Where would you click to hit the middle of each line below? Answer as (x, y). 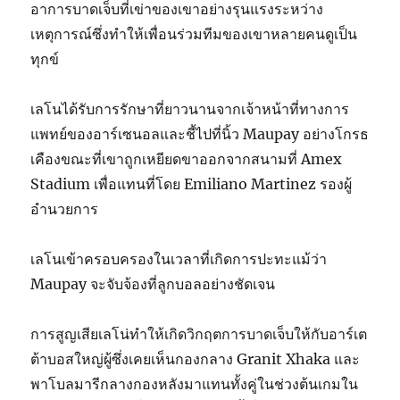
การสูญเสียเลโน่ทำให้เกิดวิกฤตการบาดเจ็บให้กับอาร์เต (199, 333)
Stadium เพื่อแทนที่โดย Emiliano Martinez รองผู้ (192, 183)
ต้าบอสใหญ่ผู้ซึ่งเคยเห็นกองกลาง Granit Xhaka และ (196, 358)
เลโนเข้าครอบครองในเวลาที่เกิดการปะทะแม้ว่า (179, 258)
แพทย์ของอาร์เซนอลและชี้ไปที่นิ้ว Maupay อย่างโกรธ (200, 133)
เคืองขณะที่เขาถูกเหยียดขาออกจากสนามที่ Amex (187, 158)
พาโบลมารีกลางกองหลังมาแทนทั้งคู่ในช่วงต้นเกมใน (195, 383)
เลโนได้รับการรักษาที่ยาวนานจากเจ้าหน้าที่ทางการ (190, 108)
